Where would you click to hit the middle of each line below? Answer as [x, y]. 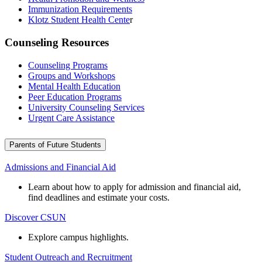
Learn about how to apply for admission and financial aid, [135, 187]
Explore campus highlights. [78, 237]
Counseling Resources [57, 42]
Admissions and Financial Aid [60, 167]
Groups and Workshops [72, 75]
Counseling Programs [68, 65]
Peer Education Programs [75, 96]
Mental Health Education [74, 86]
